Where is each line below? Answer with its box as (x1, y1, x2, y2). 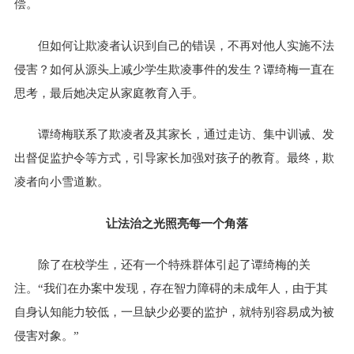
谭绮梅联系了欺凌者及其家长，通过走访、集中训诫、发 (38, 128, 335, 141)
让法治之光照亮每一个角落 (106, 217, 248, 230)
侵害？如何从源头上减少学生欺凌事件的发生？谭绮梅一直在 (14, 62, 335, 76)
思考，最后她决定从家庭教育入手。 (14, 86, 205, 100)
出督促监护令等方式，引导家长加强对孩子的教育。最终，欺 (14, 152, 335, 165)
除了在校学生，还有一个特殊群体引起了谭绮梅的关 (38, 258, 311, 272)
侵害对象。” (14, 330, 80, 343)
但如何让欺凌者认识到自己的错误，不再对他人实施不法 (38, 39, 335, 52)
